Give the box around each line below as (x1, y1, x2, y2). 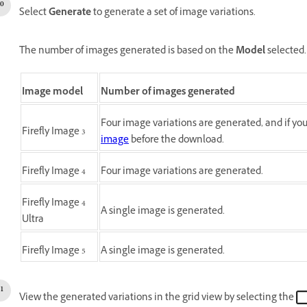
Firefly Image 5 (22, 244, 86, 260)
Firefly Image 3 (22, 125, 86, 140)
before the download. (129, 133, 224, 149)
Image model (22, 85, 83, 101)
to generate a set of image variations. (91, 5, 256, 21)
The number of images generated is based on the (19, 44, 236, 60)
